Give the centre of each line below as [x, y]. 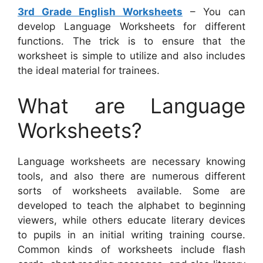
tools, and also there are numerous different [131, 176]
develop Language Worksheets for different [131, 27]
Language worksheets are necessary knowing [131, 161]
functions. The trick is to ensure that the [131, 41]
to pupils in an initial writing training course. [131, 235]
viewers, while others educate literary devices [131, 220]
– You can [214, 12]
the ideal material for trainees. [89, 71]
